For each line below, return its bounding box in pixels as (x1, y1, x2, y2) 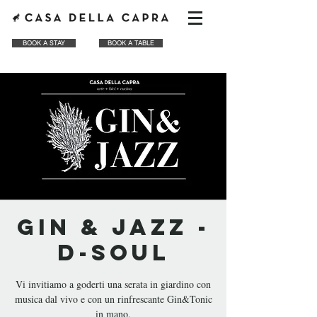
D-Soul (57, 238, 170, 267)
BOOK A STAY (23, 39, 65, 47)
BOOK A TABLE (108, 39, 154, 47)
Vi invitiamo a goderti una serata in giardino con (16, 277, 211, 291)
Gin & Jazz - (16, 213, 210, 241)
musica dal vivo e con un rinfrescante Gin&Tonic (14, 292, 212, 306)
